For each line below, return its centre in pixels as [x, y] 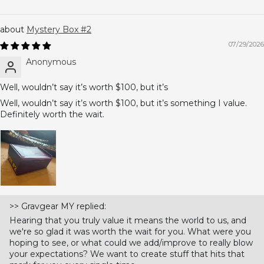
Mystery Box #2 [59, 29]
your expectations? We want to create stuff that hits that [127, 254]
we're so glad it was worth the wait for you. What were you [130, 232]
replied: [90, 206]
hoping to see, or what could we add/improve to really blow [131, 243]
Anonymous [51, 62]
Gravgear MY [48, 206]
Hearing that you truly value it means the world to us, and [128, 220]
